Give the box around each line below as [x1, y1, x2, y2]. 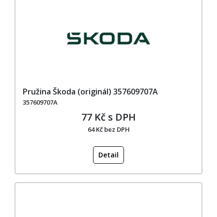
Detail [98, 150, 119, 159]
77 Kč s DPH [81, 110, 136, 124]
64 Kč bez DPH [87, 124, 130, 134]
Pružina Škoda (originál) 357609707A [23, 86, 158, 97]
